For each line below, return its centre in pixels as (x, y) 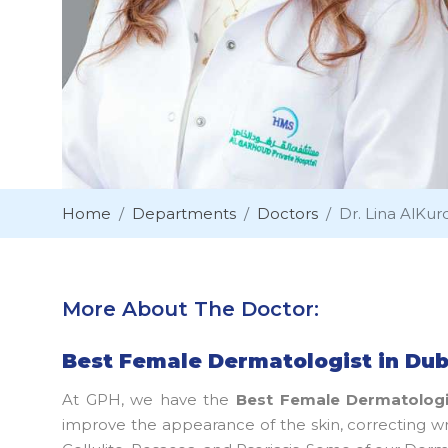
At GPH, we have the (149, 400)
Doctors (287, 214)
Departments (184, 214)
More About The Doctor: (190, 309)
